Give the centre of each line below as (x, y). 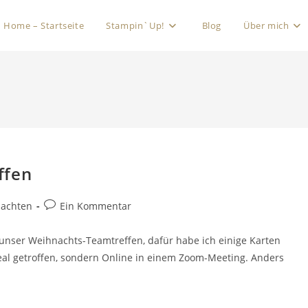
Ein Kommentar (96, 206)
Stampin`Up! (135, 25)
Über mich (266, 25)
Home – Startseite (44, 25)
